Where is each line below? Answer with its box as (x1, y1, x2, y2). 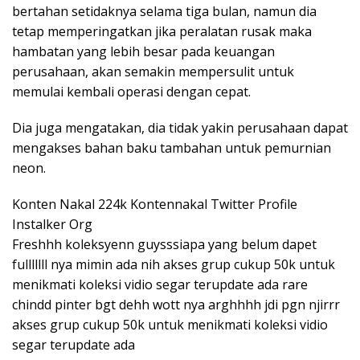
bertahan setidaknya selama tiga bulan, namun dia (12, 2, 317, 20)
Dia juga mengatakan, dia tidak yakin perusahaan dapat (12, 118, 348, 137)
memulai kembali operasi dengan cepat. (12, 82, 251, 100)
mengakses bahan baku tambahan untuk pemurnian (12, 138, 331, 157)
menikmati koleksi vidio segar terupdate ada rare (12, 275, 308, 293)
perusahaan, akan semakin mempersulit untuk (12, 62, 294, 80)
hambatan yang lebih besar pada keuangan (12, 42, 275, 60)
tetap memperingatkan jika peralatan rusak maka (12, 22, 312, 40)
